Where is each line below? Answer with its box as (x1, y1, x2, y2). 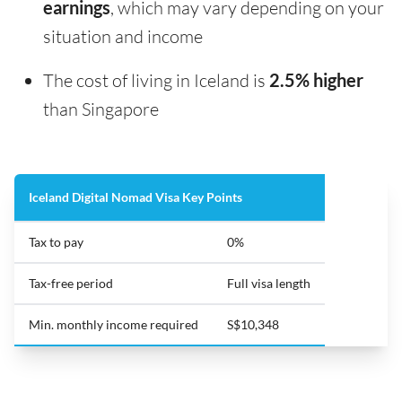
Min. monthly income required (29, 317, 198, 332)
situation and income (43, 25, 203, 48)
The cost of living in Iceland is (43, 69, 269, 92)
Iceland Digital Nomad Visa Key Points (29, 189, 242, 205)
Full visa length (227, 275, 310, 291)
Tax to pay (29, 234, 83, 249)
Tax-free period (29, 275, 113, 291)
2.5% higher (269, 69, 363, 91)
